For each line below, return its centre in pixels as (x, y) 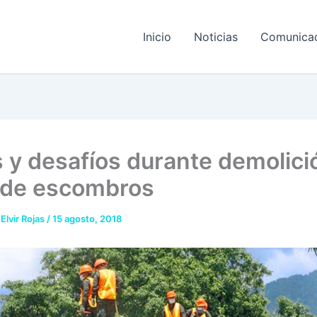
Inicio (157, 37)
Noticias (216, 37)
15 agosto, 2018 (87, 219)
